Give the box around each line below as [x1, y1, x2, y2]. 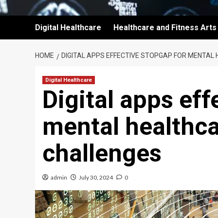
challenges [42, 139, 162, 167]
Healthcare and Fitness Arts [113, 23, 217, 32]
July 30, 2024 [79, 174, 113, 181]
